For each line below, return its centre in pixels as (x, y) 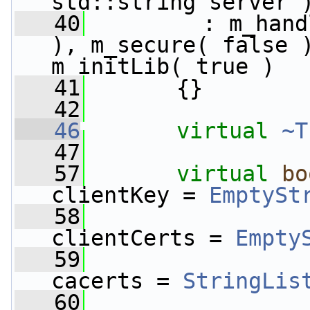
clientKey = (130, 195)
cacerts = (117, 281)
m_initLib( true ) (163, 66)
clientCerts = (143, 238)
